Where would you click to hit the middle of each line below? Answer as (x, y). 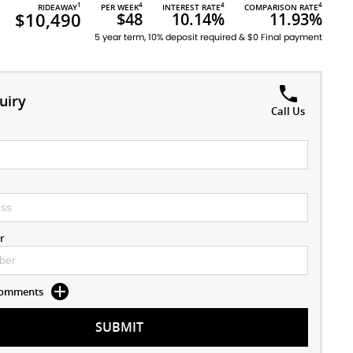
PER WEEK (120, 7)
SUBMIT (120, 327)
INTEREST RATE (191, 7)
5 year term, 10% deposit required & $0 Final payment (208, 37)
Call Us (288, 111)
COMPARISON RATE (281, 7)
